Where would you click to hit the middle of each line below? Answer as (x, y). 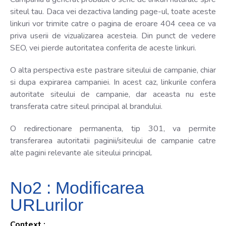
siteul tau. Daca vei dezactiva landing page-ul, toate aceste (113, 11)
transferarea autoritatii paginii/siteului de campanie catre (113, 140)
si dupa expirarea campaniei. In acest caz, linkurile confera (113, 82)
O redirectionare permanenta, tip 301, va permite (113, 128)
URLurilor (47, 205)
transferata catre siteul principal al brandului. (86, 106)
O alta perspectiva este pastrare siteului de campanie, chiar (113, 70)
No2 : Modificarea (77, 187)
